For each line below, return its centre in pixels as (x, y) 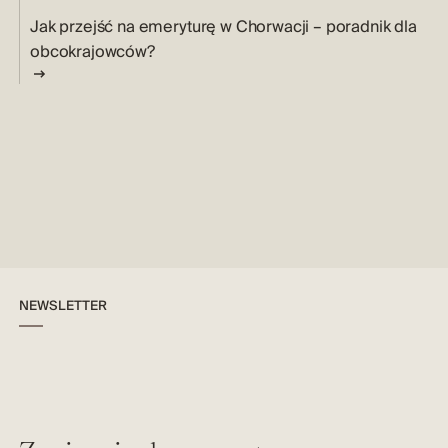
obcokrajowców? (92, 51)
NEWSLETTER (63, 306)
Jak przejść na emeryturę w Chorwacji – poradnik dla (223, 26)
